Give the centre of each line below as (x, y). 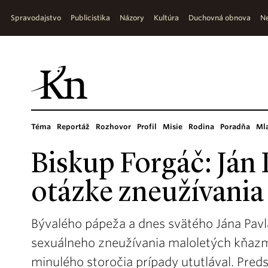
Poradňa (235, 127)
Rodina (201, 127)
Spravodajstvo (36, 18)
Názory (132, 18)
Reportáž (73, 127)
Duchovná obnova (220, 18)
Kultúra (166, 18)
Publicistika (90, 18)
